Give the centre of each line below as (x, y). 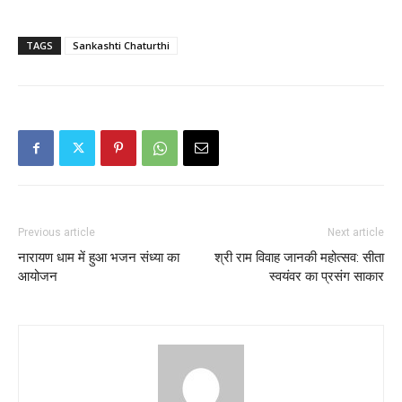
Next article (356, 233)
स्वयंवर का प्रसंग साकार (327, 277)
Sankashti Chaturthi (121, 46)
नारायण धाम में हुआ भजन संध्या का (99, 258)
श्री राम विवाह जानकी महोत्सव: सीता (299, 258)
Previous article (57, 233)
